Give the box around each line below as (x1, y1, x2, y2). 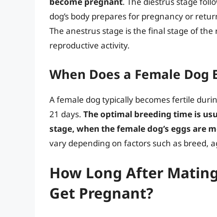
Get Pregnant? (49, 183, 153, 203)
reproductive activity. (49, 40, 130, 51)
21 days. (49, 108, 83, 120)
